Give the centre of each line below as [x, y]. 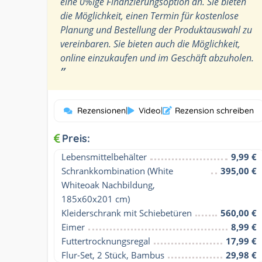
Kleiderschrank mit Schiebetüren [127, 213]
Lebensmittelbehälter [104, 156]
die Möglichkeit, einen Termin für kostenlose [149, 15]
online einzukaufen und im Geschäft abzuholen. [157, 58]
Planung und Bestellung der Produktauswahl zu [156, 30]
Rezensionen [102, 110]
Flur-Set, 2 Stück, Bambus [113, 255]
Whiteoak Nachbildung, [108, 185]
